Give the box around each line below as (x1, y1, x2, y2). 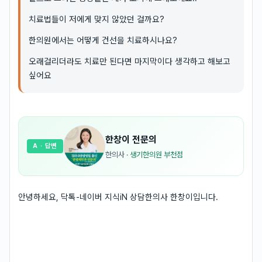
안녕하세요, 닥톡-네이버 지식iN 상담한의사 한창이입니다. (18, 192, 218, 202)
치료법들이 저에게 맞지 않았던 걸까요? (29, 14, 164, 24)
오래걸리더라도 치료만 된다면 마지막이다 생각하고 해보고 (29, 56, 230, 66)
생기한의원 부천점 (130, 150, 184, 159)
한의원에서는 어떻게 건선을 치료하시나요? (29, 35, 177, 45)
